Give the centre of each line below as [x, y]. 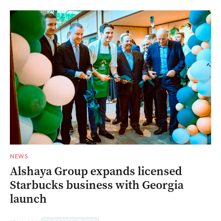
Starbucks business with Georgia [97, 185]
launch [28, 199]
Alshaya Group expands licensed [96, 171]
